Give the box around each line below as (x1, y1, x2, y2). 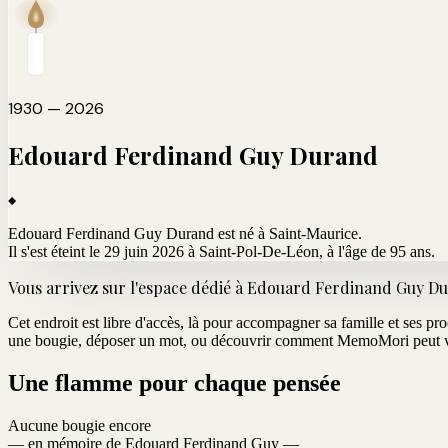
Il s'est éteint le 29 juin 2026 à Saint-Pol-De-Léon (8, 242, 319, 260)
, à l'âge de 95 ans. (319, 242, 435, 260)
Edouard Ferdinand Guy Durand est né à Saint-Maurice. (8, 224, 362, 242)
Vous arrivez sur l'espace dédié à (8, 276, 247, 298)
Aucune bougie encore (8, 416, 151, 434)
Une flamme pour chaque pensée (8, 369, 341, 396)
